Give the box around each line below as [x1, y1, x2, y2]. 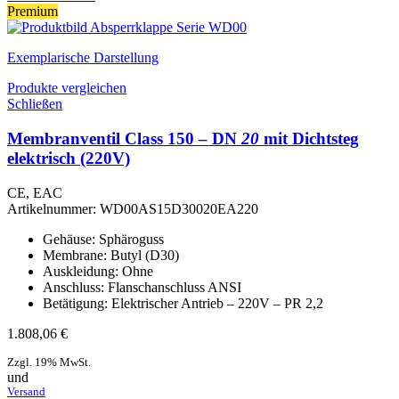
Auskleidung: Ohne [43, 263, 153, 279]
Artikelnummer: [7, 200, 100, 216]
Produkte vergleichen [7, 80, 126, 96]
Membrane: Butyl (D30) [43, 247, 179, 263]
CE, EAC [7, 184, 62, 200]
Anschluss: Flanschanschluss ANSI [43, 279, 241, 295]
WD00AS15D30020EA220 [100, 200, 258, 216]
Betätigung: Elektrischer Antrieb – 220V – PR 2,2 [43, 295, 323, 311]
